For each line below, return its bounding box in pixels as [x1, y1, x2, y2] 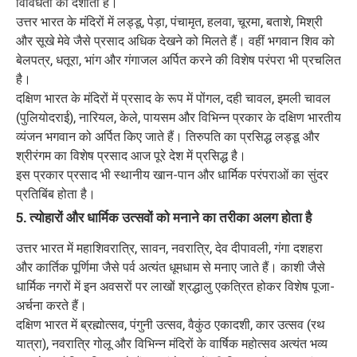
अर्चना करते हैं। [16, 296, 87, 314]
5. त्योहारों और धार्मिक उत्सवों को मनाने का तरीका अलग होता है [16, 208, 312, 227]
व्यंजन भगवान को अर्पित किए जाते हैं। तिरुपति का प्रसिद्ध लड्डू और [16, 127, 320, 145]
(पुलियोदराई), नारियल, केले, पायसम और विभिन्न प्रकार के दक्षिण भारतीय [16, 108, 341, 126]
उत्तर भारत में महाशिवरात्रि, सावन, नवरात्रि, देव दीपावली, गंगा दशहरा [16, 239, 323, 257]
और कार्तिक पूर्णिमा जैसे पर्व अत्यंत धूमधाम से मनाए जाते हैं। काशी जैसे [16, 258, 325, 276]
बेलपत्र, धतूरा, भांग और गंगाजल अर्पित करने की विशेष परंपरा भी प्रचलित [16, 51, 341, 69]
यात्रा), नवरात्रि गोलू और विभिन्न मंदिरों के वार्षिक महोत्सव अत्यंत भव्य [16, 335, 328, 352]
